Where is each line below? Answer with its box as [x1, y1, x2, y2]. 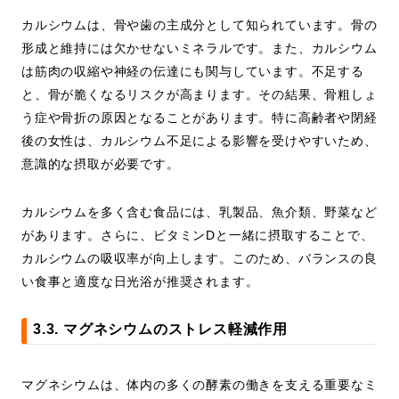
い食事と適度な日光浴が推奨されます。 [21, 274, 259, 289]
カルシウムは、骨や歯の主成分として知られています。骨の [21, 18, 378, 33]
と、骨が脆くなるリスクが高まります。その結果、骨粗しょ [21, 87, 378, 102]
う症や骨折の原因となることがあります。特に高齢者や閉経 [21, 110, 378, 126]
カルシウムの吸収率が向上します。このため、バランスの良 [21, 251, 378, 266]
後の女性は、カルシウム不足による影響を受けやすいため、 [21, 134, 378, 149]
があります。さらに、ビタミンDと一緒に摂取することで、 [21, 228, 374, 243]
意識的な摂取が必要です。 [21, 157, 180, 172]
